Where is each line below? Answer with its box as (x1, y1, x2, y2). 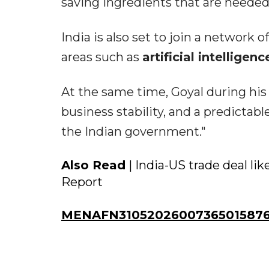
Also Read (61, 158, 125, 173)
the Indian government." (61, 124, 206, 139)
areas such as (61, 50, 142, 65)
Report (61, 175, 103, 190)
